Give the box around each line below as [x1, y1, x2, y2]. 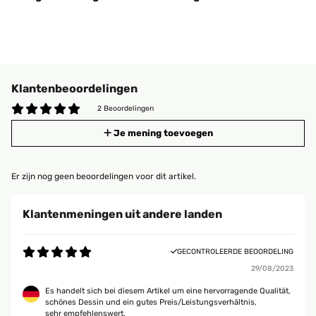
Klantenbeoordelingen [11, 82, 138, 95]
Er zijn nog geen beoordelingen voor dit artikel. [11, 171, 196, 181]
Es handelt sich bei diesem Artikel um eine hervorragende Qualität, [45, 286, 291, 296]
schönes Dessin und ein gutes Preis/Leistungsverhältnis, [45, 298, 257, 307]
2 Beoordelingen [97, 104, 154, 113]
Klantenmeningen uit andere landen [23, 207, 222, 221]
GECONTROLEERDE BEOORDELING [177, 247, 293, 256]
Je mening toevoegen [113, 128, 213, 138]
